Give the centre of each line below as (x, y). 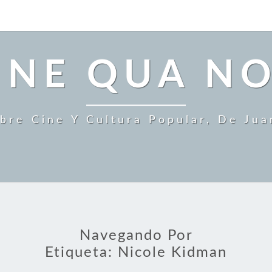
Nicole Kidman (172, 253)
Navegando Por (136, 236)
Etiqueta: (81, 253)
